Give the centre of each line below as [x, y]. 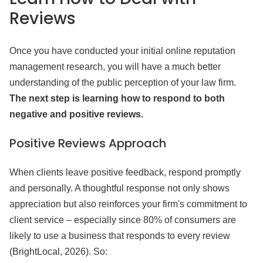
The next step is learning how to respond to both [117, 98]
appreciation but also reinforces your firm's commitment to [128, 204]
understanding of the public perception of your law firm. [123, 82]
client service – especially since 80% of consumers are [123, 220]
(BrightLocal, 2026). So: [58, 252]
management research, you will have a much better [115, 67]
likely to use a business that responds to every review [120, 236]
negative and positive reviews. [76, 114]
